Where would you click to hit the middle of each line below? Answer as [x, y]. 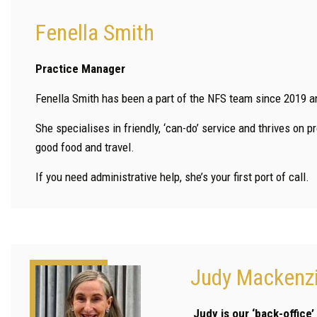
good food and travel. [85, 148]
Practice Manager [80, 69]
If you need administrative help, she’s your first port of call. [172, 177]
